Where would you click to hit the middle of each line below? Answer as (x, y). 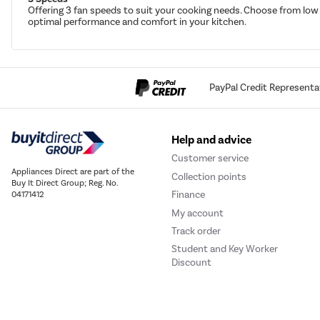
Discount (191, 263)
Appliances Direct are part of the (73, 171)
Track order (196, 231)
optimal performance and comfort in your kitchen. (138, 21)
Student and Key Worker (225, 249)
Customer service (210, 159)
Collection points (209, 176)
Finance (188, 195)
